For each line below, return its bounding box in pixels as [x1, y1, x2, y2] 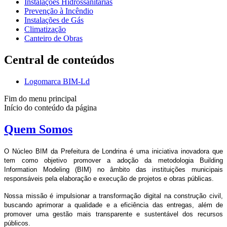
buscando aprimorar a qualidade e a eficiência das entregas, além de [4, 201, 223, 209]
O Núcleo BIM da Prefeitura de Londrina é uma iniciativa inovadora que [4, 147, 223, 155]
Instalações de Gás [24, 15, 84, 24]
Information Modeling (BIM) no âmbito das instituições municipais [4, 165, 223, 173]
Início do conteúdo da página [4, 103, 97, 112]
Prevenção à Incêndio [24, 6, 93, 15]
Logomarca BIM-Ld [24, 77, 90, 86]
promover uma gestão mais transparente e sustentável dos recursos [4, 210, 223, 218]
